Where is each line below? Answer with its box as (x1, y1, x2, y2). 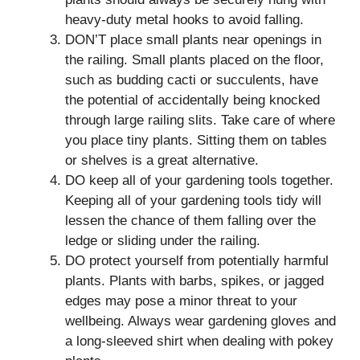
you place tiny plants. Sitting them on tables (65, 133, 327, 149)
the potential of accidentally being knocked (65, 92, 320, 108)
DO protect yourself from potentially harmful (65, 253, 329, 269)
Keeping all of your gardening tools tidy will (65, 193, 321, 209)
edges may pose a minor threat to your (65, 293, 297, 309)
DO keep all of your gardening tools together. (65, 173, 333, 189)
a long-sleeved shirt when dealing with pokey (65, 333, 333, 350)
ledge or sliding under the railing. (65, 233, 260, 249)
